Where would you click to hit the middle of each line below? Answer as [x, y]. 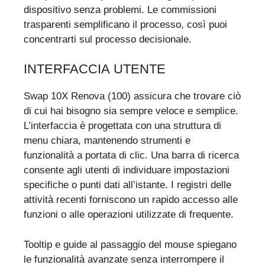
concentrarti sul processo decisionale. [108, 39]
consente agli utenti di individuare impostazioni [127, 170]
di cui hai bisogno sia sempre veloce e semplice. [131, 111]
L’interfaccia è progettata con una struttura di [122, 126]
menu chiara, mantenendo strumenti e [107, 141]
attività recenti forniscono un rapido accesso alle [131, 200]
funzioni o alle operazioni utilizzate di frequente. [129, 215]
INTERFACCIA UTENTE [95, 69]
